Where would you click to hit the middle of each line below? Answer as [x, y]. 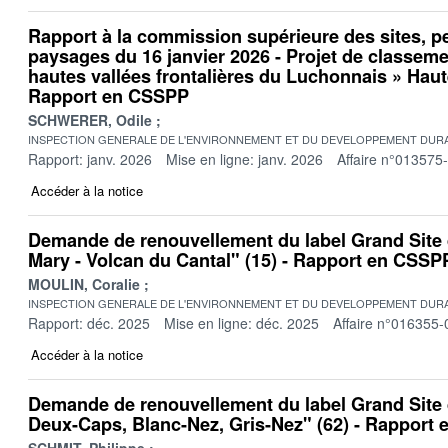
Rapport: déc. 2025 [89, 322]
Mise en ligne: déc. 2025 [241, 322]
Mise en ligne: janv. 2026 [244, 158]
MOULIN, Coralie [84, 283]
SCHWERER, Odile [90, 119]
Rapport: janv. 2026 [90, 158]
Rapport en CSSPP [108, 95]
